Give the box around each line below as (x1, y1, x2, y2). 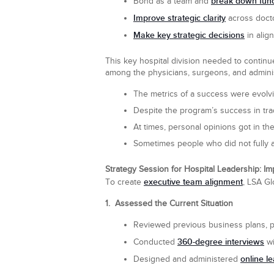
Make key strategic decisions (133, 30, 245, 40)
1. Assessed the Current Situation (105, 199, 233, 209)
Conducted (133, 237, 177, 247)
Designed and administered (133, 254, 240, 264)
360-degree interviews (177, 237, 264, 247)
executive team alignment (144, 177, 243, 187)
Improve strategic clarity (133, 13, 226, 23)
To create (105, 177, 144, 187)
